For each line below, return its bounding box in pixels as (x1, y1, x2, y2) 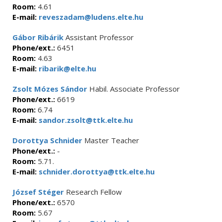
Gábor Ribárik (12, 32, 63, 42)
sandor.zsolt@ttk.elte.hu (37, 115, 133, 125)
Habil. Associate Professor (87, 84, 180, 94)
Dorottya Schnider (12, 135, 82, 145)
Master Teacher (82, 135, 139, 145)
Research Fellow (64, 187, 122, 197)
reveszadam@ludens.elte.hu (37, 12, 143, 22)
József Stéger (12, 187, 64, 197)
